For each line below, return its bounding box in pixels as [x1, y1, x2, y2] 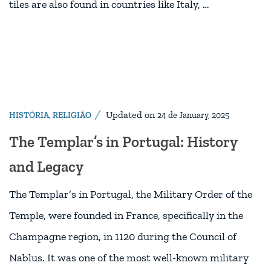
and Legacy [9, 157, 83, 176]
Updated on [106, 109, 157, 121]
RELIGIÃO [53, 110, 91, 121]
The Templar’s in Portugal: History [9, 132, 237, 151]
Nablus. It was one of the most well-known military [9, 251, 249, 265]
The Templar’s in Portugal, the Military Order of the [9, 188, 252, 201]
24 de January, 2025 [157, 110, 229, 121]
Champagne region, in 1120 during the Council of [9, 230, 237, 244]
